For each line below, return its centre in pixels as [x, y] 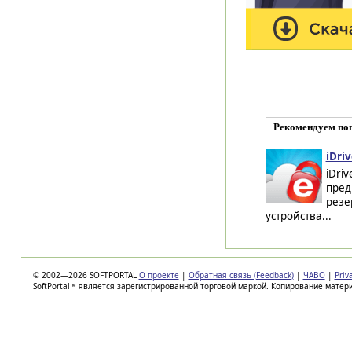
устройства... [298, 216]
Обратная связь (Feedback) [241, 275]
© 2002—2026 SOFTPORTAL [86, 275]
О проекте [159, 275]
